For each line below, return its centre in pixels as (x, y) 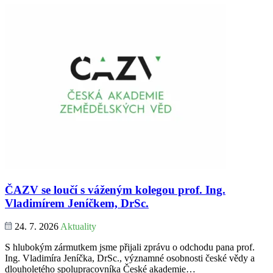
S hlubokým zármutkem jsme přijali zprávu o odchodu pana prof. (130, 247)
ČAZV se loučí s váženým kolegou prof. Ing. (115, 190)
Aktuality (78, 227)
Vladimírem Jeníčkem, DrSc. (77, 203)
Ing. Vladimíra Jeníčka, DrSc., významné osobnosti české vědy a (130, 258)
